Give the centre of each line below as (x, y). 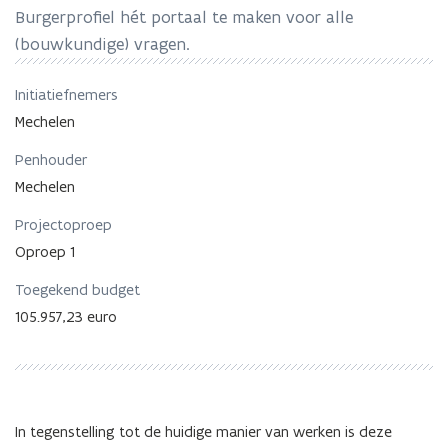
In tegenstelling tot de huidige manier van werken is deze (203, 431)
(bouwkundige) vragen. (102, 43)
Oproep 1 (45, 251)
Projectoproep (63, 224)
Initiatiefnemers (66, 94)
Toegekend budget (77, 289)
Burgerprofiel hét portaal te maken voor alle (184, 16)
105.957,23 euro (66, 316)
